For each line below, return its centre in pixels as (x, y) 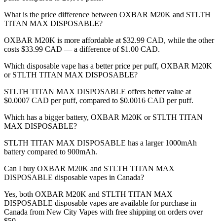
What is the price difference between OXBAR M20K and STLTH (107, 15)
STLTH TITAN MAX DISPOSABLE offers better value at (97, 92)
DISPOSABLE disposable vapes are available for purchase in (100, 203)
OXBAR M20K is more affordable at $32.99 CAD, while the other (109, 40)
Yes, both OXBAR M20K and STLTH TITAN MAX (88, 194)
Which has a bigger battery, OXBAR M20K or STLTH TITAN (103, 117)
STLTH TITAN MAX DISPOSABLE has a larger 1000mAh (100, 143)
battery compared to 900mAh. (51, 152)
